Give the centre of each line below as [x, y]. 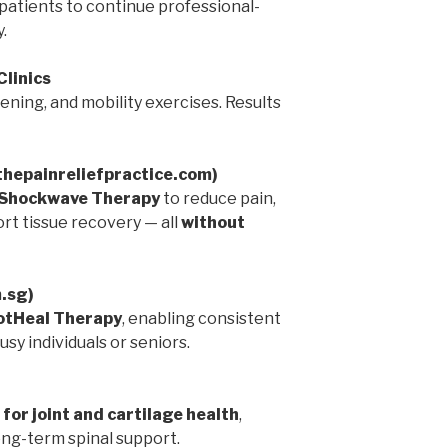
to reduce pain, [218, 199]
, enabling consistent [201, 319]
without [213, 223]
